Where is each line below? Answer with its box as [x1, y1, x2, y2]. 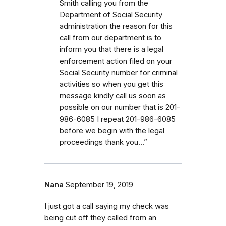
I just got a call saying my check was [44, 201, 169, 211]
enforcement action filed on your [60, 56, 172, 66]
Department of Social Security [60, 10, 162, 19]
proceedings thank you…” [60, 137, 147, 147]
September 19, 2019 [66, 180, 133, 189]
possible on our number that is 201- [60, 102, 180, 112]
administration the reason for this [60, 21, 173, 31]
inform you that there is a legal [60, 44, 163, 54]
